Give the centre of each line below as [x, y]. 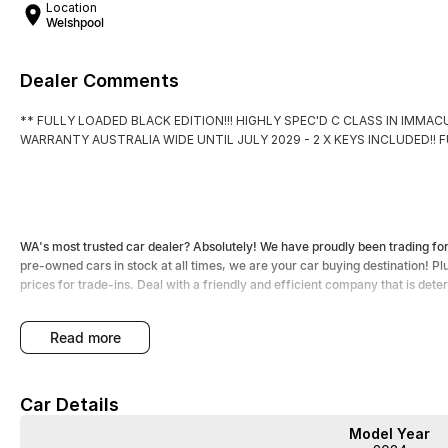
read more [89, 337]
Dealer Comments [99, 80]
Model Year [390, 433]
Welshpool [75, 22]
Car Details [69, 404]
